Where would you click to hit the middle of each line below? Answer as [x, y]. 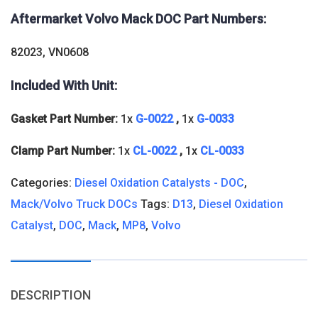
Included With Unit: [64, 85]
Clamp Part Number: [64, 150]
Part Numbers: [225, 18]
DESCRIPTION [51, 295]
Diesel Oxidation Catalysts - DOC [159, 182]
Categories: [43, 182]
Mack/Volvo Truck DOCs [74, 204]
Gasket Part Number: [66, 119]
